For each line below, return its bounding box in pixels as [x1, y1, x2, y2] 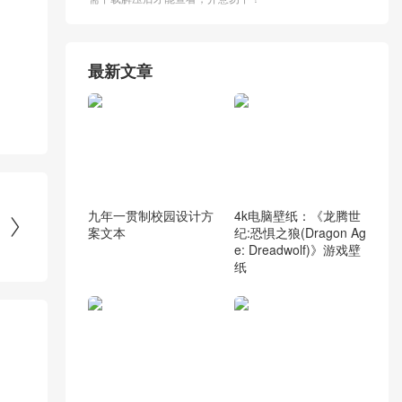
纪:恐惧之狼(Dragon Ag [233, 223, 366, 242]
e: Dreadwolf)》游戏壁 [233, 240, 361, 259]
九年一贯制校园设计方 [88, 206, 214, 225]
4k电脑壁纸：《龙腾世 [233, 206, 361, 225]
